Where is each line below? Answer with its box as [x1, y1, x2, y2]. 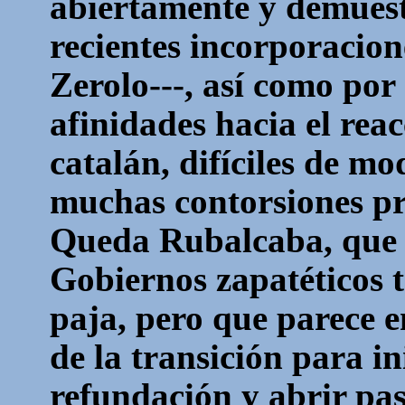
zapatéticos [216, 259, 384, 298]
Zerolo [50, 65, 150, 104]
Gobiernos [50, 259, 217, 298]
